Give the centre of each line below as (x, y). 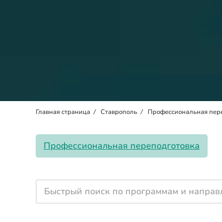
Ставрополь (119, 112)
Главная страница (63, 112)
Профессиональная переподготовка (122, 146)
